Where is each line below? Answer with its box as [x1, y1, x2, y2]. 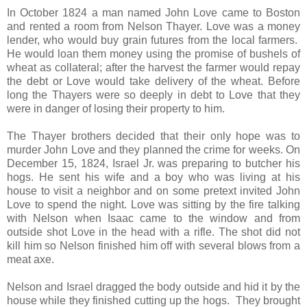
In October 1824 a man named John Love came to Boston [7, 6, 300, 19]
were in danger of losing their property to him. [7, 102, 225, 114]
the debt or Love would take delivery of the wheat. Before [7, 75, 300, 87]
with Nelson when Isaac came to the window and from [7, 212, 300, 224]
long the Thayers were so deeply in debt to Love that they [7, 88, 300, 101]
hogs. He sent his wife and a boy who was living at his [7, 171, 300, 183]
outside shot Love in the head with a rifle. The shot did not [7, 225, 300, 238]
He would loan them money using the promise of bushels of [7, 47, 300, 60]
